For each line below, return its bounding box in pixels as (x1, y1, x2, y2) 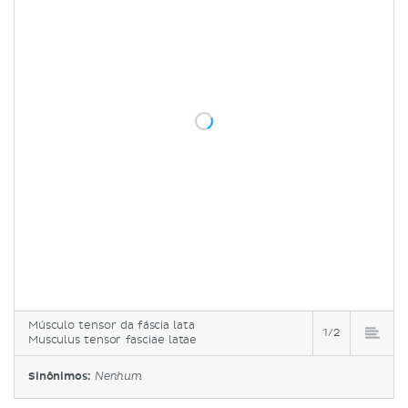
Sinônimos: (28, 369, 95, 383)
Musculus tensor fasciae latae (28, 332, 198, 347)
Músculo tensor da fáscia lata (28, 318, 195, 332)
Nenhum (94, 371, 142, 382)
